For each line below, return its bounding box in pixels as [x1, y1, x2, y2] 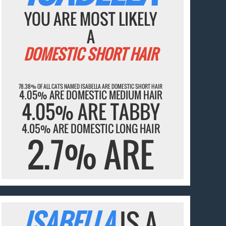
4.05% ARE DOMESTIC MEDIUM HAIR [19, 87, 162, 102]
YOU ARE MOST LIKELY [24, 7, 157, 31]
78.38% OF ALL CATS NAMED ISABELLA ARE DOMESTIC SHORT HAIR [19, 82, 163, 90]
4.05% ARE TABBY [21, 97, 160, 126]
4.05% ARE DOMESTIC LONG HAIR [21, 120, 160, 136]
